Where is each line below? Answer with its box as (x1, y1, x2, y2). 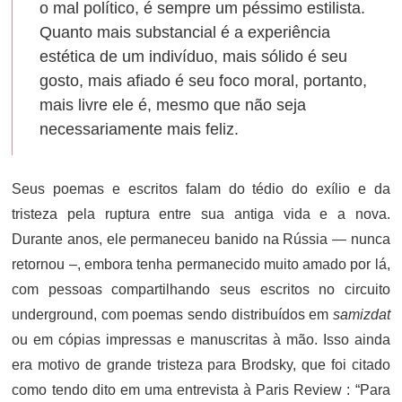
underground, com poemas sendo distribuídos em (12, 307, 333, 322)
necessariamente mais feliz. (39, 120, 240, 138)
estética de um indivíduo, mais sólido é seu (39, 48, 348, 66)
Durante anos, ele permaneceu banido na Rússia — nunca (12, 232, 390, 247)
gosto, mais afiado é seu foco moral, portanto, (39, 72, 368, 90)
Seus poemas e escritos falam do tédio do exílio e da (12, 181, 390, 197)
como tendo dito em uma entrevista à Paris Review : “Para (12, 382, 390, 398)
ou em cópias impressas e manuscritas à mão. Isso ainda (12, 332, 390, 347)
